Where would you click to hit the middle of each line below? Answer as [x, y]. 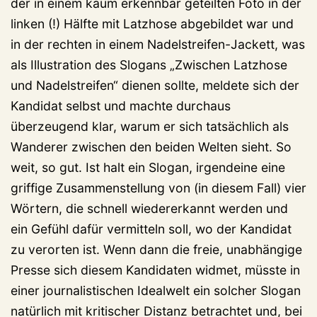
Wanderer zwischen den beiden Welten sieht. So [151, 146]
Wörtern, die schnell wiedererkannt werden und [149, 208]
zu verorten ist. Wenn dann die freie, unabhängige [156, 249]
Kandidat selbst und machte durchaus [121, 105]
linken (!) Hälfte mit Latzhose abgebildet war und [152, 23]
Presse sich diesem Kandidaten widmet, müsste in [155, 270]
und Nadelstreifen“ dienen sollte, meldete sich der [155, 85]
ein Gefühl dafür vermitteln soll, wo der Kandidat [151, 229]
